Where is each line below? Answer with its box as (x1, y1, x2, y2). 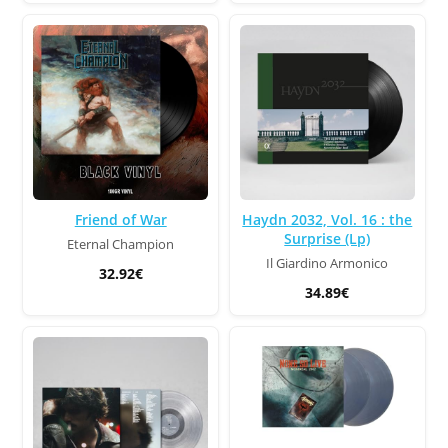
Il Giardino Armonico (266, 255, 389, 272)
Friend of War (74, 210, 167, 229)
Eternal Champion (67, 236, 175, 253)
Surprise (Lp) (284, 229, 371, 248)
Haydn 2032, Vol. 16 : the (242, 210, 413, 229)
